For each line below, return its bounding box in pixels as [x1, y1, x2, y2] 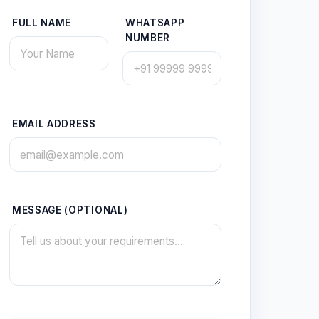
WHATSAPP [125, 17, 185, 28]
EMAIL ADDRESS [12, 118, 96, 130]
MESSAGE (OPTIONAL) [12, 204, 128, 216]
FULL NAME [12, 17, 72, 28]
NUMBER [125, 32, 171, 43]
